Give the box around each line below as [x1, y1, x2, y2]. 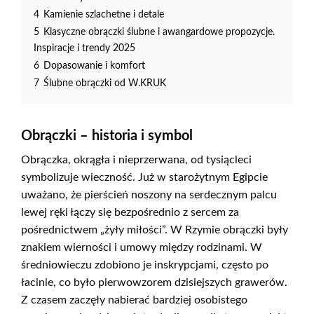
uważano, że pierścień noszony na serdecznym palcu [21, 189, 277, 201]
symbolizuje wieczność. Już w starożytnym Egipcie [21, 172, 268, 184]
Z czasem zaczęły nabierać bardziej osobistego [21, 294, 247, 306]
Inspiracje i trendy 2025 [34, 43, 135, 54]
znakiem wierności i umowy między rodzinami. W [21, 242, 262, 254]
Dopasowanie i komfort [43, 60, 145, 71]
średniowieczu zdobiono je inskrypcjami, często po [21, 259, 268, 271]
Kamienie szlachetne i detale [43, 9, 164, 20]
